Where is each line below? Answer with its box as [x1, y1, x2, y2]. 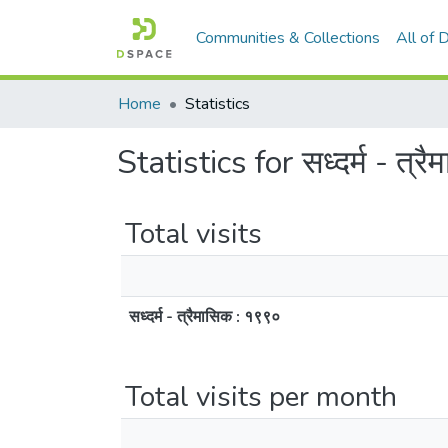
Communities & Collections [196, 27, 381, 49]
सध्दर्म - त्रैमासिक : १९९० [129, 306, 280, 328]
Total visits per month [125, 378, 397, 416]
